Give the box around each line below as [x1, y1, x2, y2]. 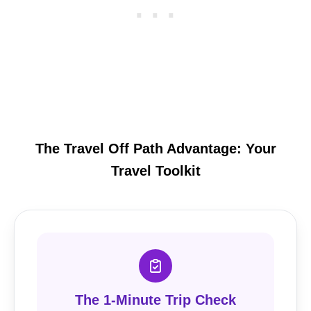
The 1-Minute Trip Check [75, 292, 236, 308]
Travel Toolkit [110, 162, 201, 178]
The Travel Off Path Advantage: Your [35, 140, 276, 156]
